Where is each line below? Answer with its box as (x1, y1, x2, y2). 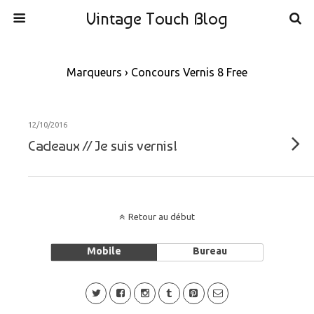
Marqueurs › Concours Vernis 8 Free (67, 66, 247, 78)
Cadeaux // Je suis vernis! (28, 137, 177, 154)
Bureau (193, 245, 228, 257)
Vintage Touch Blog (86, 8, 228, 29)
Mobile (86, 245, 121, 257)
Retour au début (128, 212, 195, 221)
